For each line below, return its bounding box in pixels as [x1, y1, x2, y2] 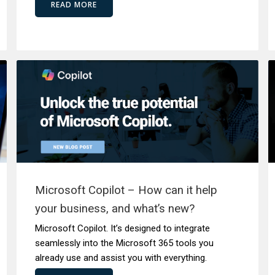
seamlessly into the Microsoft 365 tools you [34, 238, 214, 249]
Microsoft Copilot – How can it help [34, 184, 217, 197]
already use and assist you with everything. [34, 252, 207, 263]
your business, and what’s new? [34, 202, 195, 215]
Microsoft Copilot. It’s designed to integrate [34, 223, 210, 234]
